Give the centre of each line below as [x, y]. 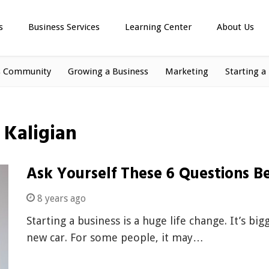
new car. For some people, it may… [115, 237]
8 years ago [60, 198]
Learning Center [158, 27]
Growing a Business [108, 71]
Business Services [64, 27]
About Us [235, 27]
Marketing [187, 71]
